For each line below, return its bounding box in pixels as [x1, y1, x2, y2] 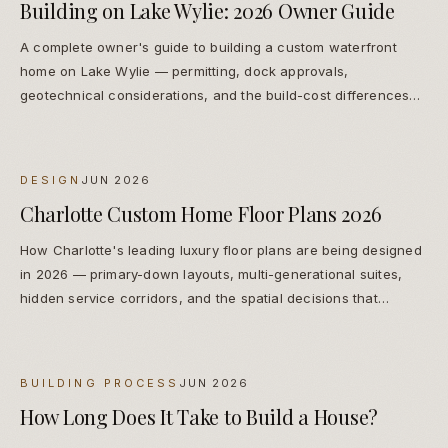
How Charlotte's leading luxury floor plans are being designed [20, 242, 422, 259]
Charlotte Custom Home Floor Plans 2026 [20, 200, 382, 228]
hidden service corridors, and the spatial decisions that [20, 290, 378, 307]
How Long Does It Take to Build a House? [20, 403, 379, 431]
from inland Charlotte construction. [20, 111, 246, 128]
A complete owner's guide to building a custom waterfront [20, 39, 397, 56]
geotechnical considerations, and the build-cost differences [20, 87, 410, 104]
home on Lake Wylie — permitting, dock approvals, [20, 63, 349, 80]
